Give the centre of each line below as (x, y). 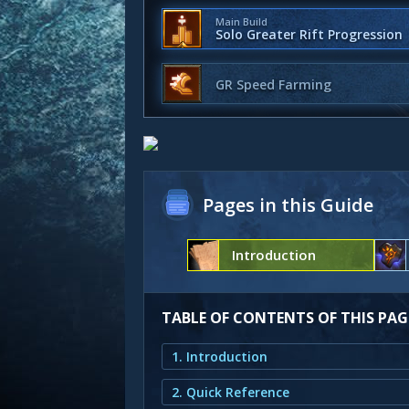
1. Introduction (220, 357)
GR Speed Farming (273, 84)
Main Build (241, 21)
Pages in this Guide (288, 205)
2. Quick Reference (231, 392)
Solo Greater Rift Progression (309, 34)
